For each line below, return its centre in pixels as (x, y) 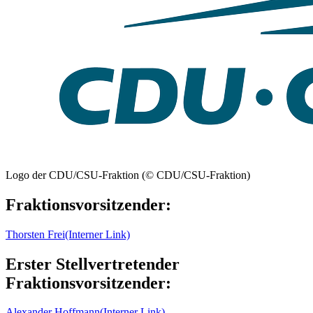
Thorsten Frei (35, 234)
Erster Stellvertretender (93, 264)
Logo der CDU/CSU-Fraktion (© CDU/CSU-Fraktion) (128, 175)
